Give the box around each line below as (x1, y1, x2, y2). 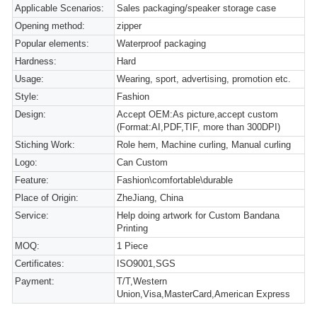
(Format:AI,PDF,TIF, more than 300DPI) (117, 122, 281, 132)
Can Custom (117, 157, 168, 168)
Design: (15, 109, 46, 120)
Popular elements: (15, 38, 89, 49)
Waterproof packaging (117, 38, 207, 49)
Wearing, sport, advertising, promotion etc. (117, 74, 292, 84)
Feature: (15, 175, 49, 185)
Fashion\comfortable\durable (117, 175, 234, 185)
